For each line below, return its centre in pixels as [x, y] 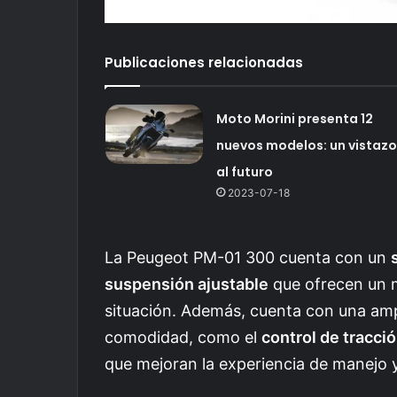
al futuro [244, 171]
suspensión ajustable [187, 284]
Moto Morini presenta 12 [294, 118]
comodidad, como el [183, 337]
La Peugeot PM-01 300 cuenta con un [248, 257]
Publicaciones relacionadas [204, 62]
